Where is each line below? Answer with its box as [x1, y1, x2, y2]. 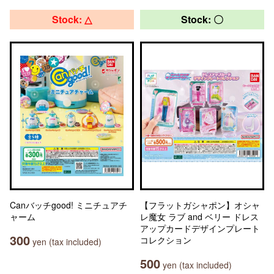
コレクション [140, 234, 191, 246]
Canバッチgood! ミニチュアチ [10, 199, 127, 211]
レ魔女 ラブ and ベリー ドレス [140, 210, 259, 223]
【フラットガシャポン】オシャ [140, 199, 260, 211]
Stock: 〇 [181, 12, 223, 26]
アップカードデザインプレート [140, 222, 260, 234]
